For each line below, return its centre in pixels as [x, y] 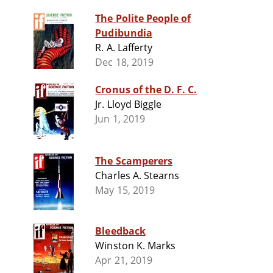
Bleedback [120, 231]
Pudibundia [124, 33]
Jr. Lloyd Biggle [128, 105]
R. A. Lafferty [124, 48]
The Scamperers [134, 161]
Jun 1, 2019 [120, 119]
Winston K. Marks [135, 246]
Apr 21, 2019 [124, 261]
